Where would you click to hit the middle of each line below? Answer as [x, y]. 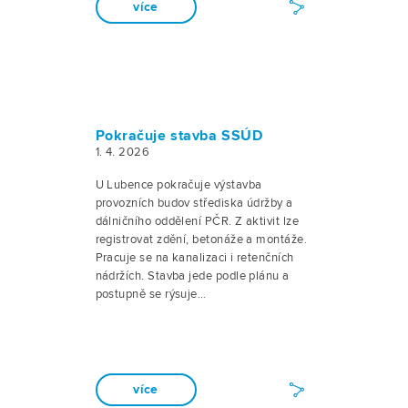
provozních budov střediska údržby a [194, 203]
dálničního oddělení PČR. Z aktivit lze [197, 221]
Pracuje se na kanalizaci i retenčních [194, 258]
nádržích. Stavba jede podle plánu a [192, 276]
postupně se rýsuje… [151, 294]
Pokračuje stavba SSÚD [179, 136]
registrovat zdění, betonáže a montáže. [201, 240]
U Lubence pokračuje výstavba [178, 185]
